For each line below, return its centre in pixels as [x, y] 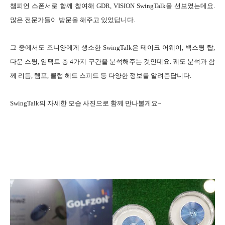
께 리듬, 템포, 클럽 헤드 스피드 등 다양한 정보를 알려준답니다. [101, 75]
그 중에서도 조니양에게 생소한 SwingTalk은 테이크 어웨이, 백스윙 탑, [113, 47]
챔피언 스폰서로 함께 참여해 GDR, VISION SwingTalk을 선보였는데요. [113, 6]
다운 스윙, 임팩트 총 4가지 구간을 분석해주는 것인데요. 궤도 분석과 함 [113, 61]
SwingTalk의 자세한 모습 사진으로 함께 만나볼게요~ [86, 103]
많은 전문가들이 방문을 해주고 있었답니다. [73, 20]
